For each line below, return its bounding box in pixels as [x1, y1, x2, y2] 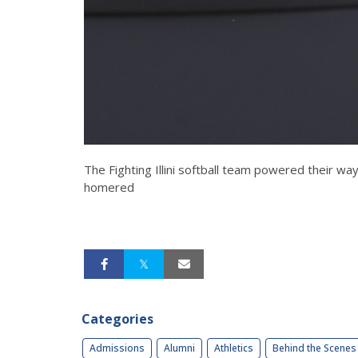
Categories [82, 310, 153, 328]
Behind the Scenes [272, 341, 356, 356]
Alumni [164, 341, 195, 356]
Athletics [214, 341, 253, 356]
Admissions [89, 341, 145, 356]
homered [84, 179, 134, 196]
